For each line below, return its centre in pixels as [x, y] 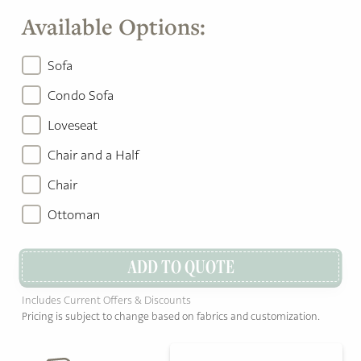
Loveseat [73, 126]
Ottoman [74, 215]
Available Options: [114, 27]
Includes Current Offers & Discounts [106, 301]
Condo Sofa [81, 96]
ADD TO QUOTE [180, 266]
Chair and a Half [93, 156]
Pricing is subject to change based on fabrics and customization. [171, 317]
